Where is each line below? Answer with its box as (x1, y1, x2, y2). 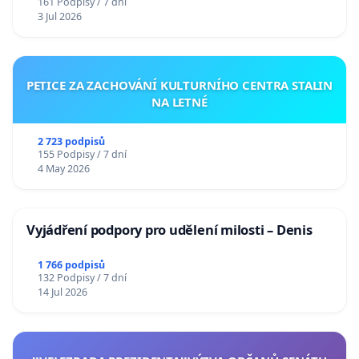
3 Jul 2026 (37, 9, 82, 23)
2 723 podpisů (37, 134, 105, 148)
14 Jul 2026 (37, 284, 87, 299)
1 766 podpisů (37, 257, 105, 272)
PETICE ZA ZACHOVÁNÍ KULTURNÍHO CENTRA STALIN (26, 76, 333, 93)
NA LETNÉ (151, 93, 208, 110)
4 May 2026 (37, 161, 90, 175)
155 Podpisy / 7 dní (37, 147, 127, 161)
